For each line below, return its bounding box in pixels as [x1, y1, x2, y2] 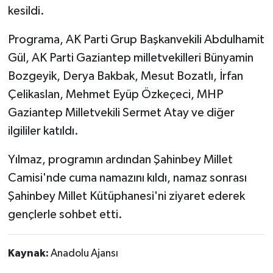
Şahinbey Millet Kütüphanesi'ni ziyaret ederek [7, 190, 245, 202]
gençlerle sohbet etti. [7, 208, 122, 221]
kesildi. [7, 4, 44, 17]
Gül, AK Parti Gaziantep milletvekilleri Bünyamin [7, 51, 253, 64]
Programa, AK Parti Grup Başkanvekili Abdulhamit [7, 33, 264, 46]
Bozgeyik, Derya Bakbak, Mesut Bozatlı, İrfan [7, 69, 243, 82]
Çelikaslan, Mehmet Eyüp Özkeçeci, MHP [7, 88, 223, 101]
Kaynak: [7, 247, 51, 259]
